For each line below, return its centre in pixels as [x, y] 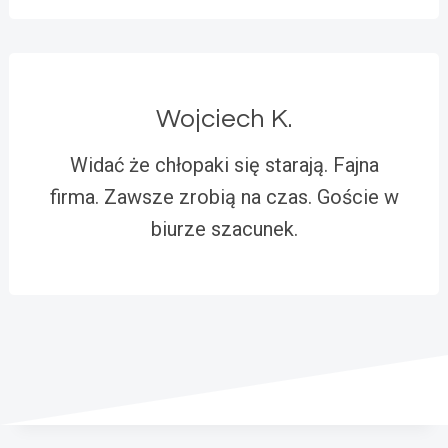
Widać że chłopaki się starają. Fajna [224, 164]
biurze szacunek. [224, 228]
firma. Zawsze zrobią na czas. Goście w [224, 196]
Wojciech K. [224, 118]
